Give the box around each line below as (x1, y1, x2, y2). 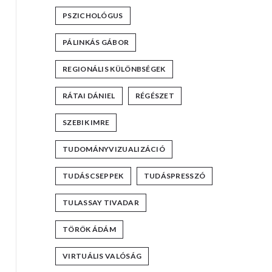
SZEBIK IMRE (63, 117, 110, 127)
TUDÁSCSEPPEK (63, 171, 124, 180)
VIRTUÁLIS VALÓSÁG (63, 251, 142, 260)
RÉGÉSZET (135, 90, 175, 100)
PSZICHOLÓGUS (63, 10, 123, 20)
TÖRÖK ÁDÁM (63, 224, 116, 234)
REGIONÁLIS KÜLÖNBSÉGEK (63, 64, 166, 73)
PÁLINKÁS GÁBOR (63, 37, 129, 47)
